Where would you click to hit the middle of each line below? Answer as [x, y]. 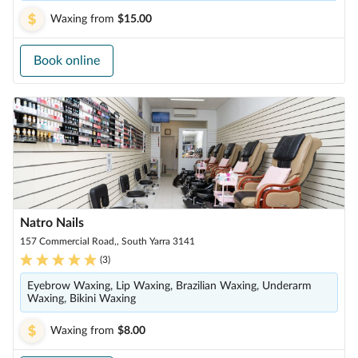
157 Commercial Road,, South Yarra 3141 [107, 241]
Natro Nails [52, 223]
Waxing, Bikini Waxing [82, 299]
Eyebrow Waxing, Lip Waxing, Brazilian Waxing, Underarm [169, 286]
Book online [67, 61]
